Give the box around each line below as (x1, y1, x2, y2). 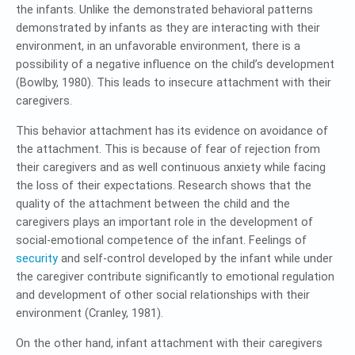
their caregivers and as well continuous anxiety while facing (16, 160, 326, 174)
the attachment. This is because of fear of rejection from (16, 142, 320, 156)
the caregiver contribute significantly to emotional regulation (16, 269, 334, 284)
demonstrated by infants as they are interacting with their (16, 21, 320, 35)
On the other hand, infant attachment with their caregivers (16, 336, 323, 350)
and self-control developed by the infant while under (58, 251, 333, 265)
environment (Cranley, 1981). (16, 306, 163, 320)
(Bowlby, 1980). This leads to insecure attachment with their (16, 75, 331, 90)
